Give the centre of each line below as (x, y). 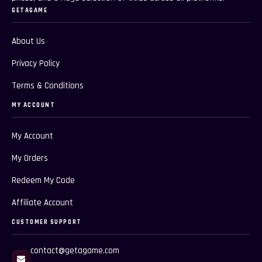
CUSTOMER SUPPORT (47, 223)
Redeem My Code (43, 181)
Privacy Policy (36, 64)
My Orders (30, 158)
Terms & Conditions (48, 86)
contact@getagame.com (75, 251)
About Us (28, 42)
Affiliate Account (42, 203)
